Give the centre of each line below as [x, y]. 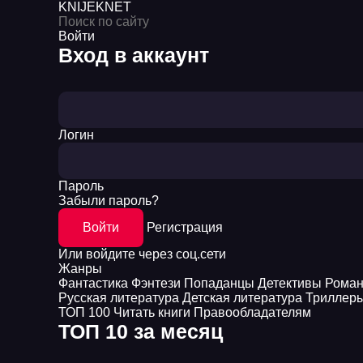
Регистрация [185, 227]
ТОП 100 [84, 312]
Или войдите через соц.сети [142, 254]
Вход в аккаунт [134, 55]
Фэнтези [156, 283]
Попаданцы [219, 283]
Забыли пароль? [109, 201]
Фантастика [93, 283]
